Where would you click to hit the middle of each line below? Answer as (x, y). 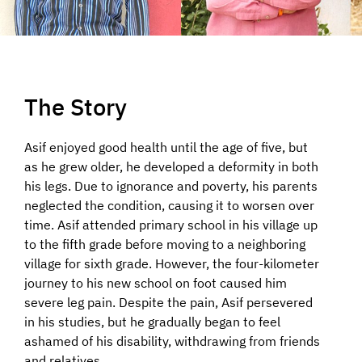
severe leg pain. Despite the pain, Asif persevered (168, 302)
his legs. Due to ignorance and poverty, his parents (171, 185)
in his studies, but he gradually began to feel (152, 321)
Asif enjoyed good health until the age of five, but (166, 147)
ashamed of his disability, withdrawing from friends (172, 341)
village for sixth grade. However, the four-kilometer (172, 263)
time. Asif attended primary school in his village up (171, 224)
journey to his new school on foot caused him (156, 282)
